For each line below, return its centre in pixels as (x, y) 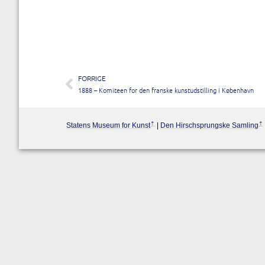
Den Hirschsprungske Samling (209, 125)
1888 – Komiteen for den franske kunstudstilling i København (166, 90)
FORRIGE (92, 78)
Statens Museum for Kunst (108, 125)
